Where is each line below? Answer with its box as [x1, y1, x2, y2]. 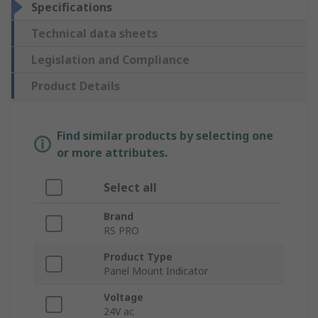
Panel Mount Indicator [104, 264, 208, 278]
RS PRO [104, 224, 139, 238]
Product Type [104, 250, 172, 264]
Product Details [31, 78, 120, 94]
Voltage [104, 290, 143, 305]
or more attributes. [57, 145, 168, 161]
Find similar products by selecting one [57, 128, 273, 144]
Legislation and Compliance [31, 52, 190, 68]
